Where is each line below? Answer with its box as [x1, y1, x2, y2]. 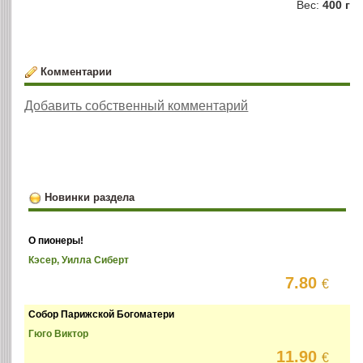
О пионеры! [28, 235, 84, 247]
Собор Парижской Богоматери [28, 309, 175, 321]
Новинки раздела [44, 190, 135, 203]
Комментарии [40, 65, 112, 78]
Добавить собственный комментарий [24, 98, 249, 113]
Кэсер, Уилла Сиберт [28, 254, 130, 267]
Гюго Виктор [28, 328, 89, 340]
